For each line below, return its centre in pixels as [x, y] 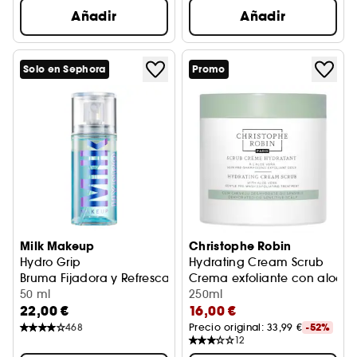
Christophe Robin [240, 246]
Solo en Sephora [65, 69]
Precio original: [228, 327]
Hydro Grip [51, 262]
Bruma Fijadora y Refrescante [104, 278]
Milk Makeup [57, 246]
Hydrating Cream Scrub [257, 262]
